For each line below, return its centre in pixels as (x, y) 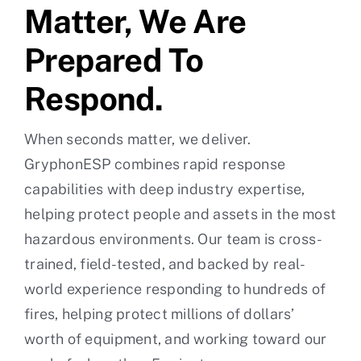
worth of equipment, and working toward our (176, 339)
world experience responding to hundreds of (175, 289)
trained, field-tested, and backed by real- (165, 264)
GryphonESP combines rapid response (155, 164)
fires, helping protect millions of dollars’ (160, 314)
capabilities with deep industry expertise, (165, 189)
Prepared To (114, 60)
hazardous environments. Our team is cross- (174, 239)
